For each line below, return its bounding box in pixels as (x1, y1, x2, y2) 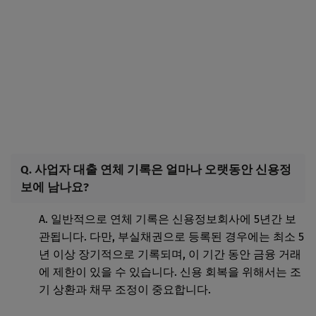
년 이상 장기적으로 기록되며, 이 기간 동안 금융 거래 (39, 248, 301, 262)
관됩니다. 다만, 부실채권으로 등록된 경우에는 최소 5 (39, 230, 304, 244)
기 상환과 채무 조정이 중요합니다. (39, 283, 211, 297)
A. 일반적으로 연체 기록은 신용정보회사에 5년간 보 (39, 212, 296, 226)
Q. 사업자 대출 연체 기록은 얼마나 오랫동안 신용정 (20, 162, 291, 177)
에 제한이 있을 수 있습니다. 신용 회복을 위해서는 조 (39, 265, 301, 279)
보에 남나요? (20, 180, 89, 195)
